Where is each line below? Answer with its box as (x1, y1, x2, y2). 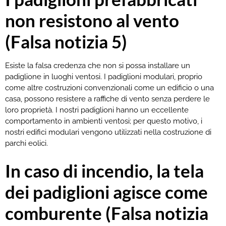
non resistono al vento (5, 9, 179, 31)
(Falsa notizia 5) (5, 30, 127, 52)
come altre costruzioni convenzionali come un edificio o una (5, 83, 214, 92)
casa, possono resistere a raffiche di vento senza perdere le (5, 94, 210, 103)
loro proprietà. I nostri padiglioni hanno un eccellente (5, 105, 189, 115)
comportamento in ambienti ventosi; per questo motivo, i (5, 116, 202, 126)
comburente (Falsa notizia (5, 202, 208, 223)
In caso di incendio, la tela (5, 159, 204, 181)
